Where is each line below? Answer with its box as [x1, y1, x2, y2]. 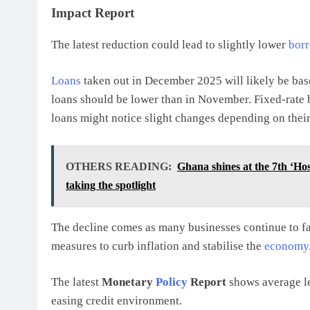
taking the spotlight [66, 179, 156, 191]
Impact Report [51, 5, 134, 20]
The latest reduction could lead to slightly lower [51, 37, 289, 51]
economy [264, 239, 309, 253]
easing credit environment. [51, 294, 182, 307]
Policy [156, 275, 188, 289]
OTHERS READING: [66, 160, 172, 172]
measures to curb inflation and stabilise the [51, 239, 264, 253]
